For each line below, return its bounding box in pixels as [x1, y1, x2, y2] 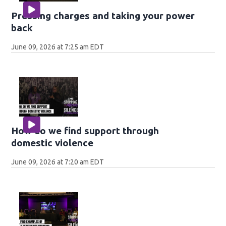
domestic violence [11, 137, 94, 148]
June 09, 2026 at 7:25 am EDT [11, 42, 104, 51]
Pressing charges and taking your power [11, 10, 195, 21]
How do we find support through [11, 125, 159, 136]
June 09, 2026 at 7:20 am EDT [11, 157, 104, 166]
